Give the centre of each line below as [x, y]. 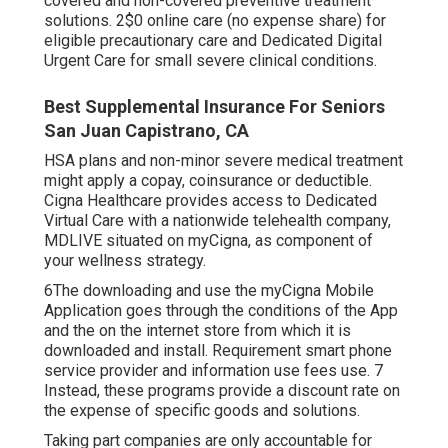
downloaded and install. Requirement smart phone [218, 351]
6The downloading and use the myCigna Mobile [209, 291]
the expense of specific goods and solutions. [202, 411]
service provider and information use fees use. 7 [213, 371]
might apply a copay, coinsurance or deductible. [208, 181]
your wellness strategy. [125, 261]
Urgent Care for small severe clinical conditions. [210, 61]
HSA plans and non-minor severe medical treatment [223, 161]
